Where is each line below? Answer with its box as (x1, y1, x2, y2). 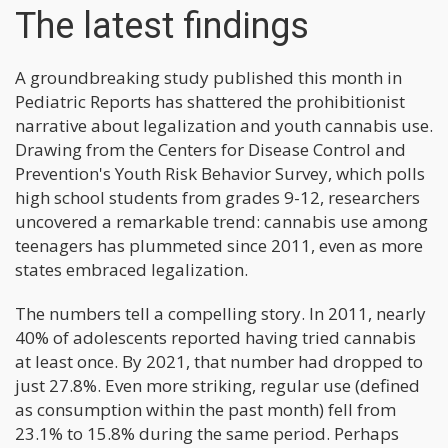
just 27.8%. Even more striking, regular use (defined (15, 373, 420, 397)
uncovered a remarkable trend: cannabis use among (15, 209, 428, 233)
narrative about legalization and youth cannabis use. (15, 113, 433, 137)
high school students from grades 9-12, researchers (15, 185, 420, 209)
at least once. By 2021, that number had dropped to (15, 349, 423, 373)
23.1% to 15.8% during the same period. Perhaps (15, 421, 399, 445)
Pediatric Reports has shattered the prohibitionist (15, 89, 405, 113)
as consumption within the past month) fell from (15, 397, 396, 421)
